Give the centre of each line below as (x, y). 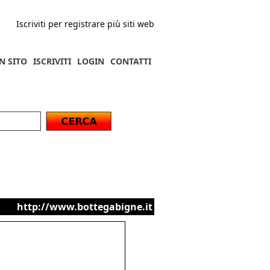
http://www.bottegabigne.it (85, 207)
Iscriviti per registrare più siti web (85, 24)
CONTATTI (131, 61)
